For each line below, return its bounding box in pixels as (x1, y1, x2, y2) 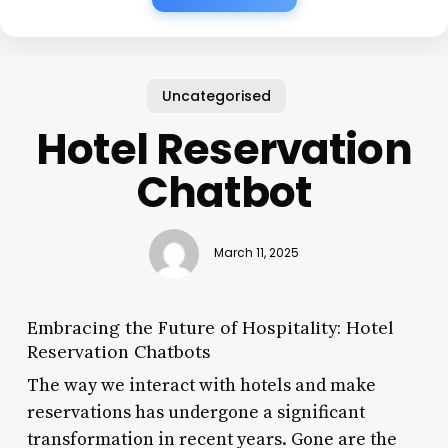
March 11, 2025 (213, 245, 299, 262)
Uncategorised (161, 85, 271, 106)
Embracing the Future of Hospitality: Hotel (26, 315, 393, 339)
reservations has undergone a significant (26, 400, 365, 424)
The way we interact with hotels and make (26, 373, 376, 397)
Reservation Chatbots (26, 339, 211, 363)
